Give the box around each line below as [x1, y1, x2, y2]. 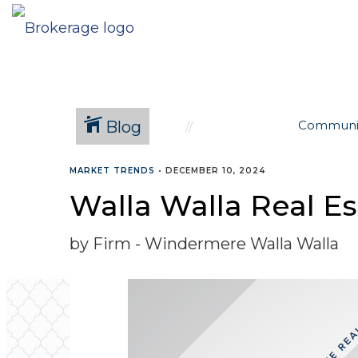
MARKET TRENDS [70, 165, 155, 176]
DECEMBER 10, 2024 [165, 165, 265, 176]
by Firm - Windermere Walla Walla [70, 234, 339, 253]
